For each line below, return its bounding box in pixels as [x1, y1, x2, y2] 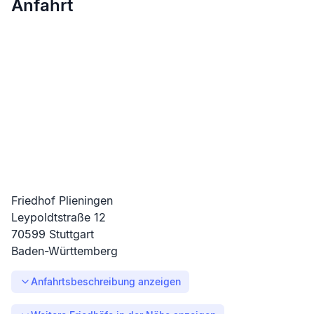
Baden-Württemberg [11, 244, 118, 259]
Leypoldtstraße [11, 210, 90, 225]
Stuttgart [49, 227, 94, 242]
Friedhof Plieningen [11, 193, 113, 208]
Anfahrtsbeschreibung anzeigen [31, 275, 181, 288]
